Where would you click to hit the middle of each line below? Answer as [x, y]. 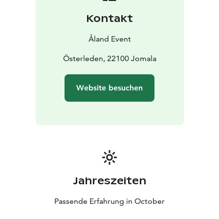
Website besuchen [109, 88]
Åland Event [109, 39]
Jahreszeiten [109, 181]
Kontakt [109, 19]
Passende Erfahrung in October [109, 201]
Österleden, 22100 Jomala [109, 59]
